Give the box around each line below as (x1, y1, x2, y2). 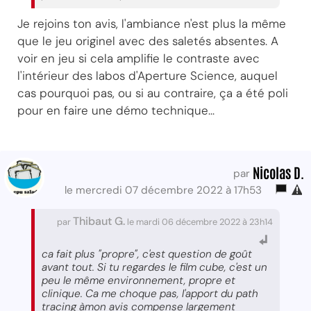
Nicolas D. (253, 163, 304, 181)
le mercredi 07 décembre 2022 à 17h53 (65, 183, 267, 197)
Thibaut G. (73, 214, 125, 228)
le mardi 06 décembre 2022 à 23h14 (125, 216, 273, 228)
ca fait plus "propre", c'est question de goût (42, 247, 252, 261)
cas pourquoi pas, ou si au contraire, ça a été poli (17, 85, 288, 101)
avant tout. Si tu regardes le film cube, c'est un (42, 260, 267, 274)
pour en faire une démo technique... (17, 103, 215, 118)
